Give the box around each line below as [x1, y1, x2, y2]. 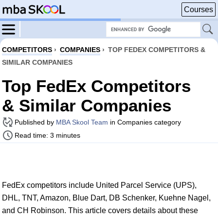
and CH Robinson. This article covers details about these [2, 206, 198, 215]
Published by [15, 118, 56, 126]
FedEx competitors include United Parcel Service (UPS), [2, 181, 197, 189]
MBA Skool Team [56, 118, 108, 126]
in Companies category [108, 118, 181, 126]
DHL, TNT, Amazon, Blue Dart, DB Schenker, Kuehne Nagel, [2, 194, 211, 202]
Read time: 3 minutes [15, 131, 80, 139]
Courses [184, 5, 213, 14]
